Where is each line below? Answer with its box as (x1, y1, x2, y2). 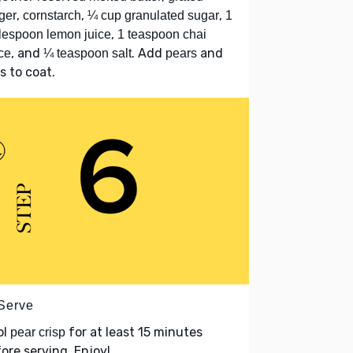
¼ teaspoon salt (43, 46, 132, 61)
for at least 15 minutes (65, 324, 203, 340)
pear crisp (10, 325, 65, 339)
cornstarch (23, 9, 81, 23)
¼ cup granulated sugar (87, 9, 219, 23)
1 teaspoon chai (117, 28, 206, 42)
